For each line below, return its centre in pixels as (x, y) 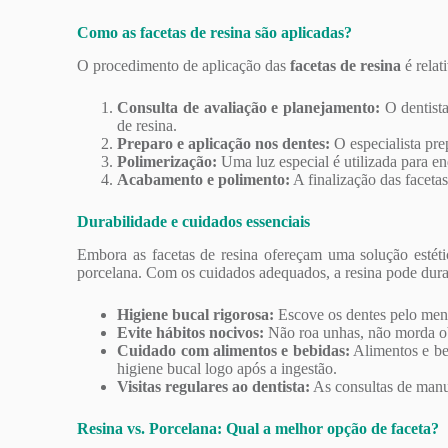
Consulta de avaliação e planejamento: (248, 108)
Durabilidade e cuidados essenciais (194, 222)
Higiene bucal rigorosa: (196, 314)
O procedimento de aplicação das (184, 66)
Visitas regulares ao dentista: (214, 386)
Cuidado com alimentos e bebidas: (233, 350)
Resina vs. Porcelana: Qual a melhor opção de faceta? (258, 428)
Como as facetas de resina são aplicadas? (215, 33)
